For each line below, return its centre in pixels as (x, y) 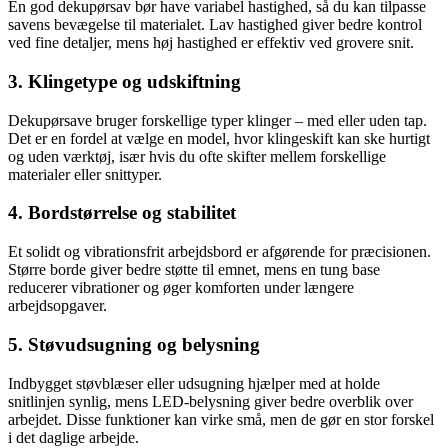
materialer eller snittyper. (85, 174)
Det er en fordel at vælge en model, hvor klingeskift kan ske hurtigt (219, 138)
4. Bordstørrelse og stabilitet (122, 213)
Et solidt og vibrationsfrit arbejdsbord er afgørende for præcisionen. (219, 252)
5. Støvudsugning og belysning (134, 344)
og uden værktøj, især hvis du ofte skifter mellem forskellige (197, 156)
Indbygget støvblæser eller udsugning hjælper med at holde (194, 383)
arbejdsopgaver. (57, 306)
